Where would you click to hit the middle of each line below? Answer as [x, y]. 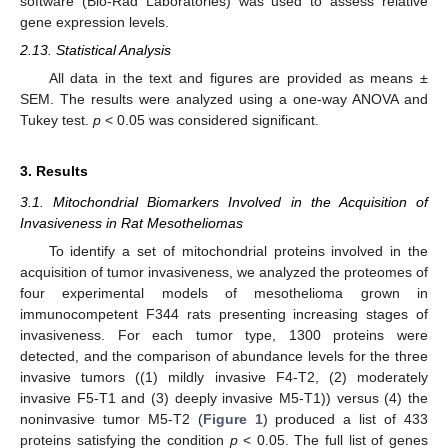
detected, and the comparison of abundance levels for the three [224, 356]
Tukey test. [56, 120]
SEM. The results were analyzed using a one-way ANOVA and [224, 99]
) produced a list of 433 [345, 419]
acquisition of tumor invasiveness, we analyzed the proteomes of [224, 272]
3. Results [54, 171]
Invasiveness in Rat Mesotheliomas [131, 223]
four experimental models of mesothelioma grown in [224, 293]
